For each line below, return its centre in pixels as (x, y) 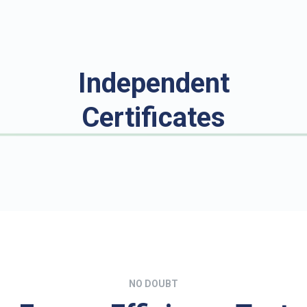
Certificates (153, 117)
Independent (153, 83)
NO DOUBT (153, 283)
